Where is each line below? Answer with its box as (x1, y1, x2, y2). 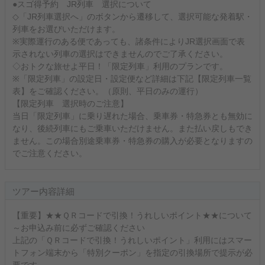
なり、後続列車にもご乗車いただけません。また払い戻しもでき (12, 124, 253, 133)
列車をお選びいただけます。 (12, 24, 120, 34)
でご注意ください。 (12, 148, 87, 158)
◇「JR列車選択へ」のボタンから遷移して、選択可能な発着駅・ (12, 12, 253, 21)
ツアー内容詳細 (12, 186, 75, 196)
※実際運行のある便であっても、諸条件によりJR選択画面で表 (12, 37, 245, 46)
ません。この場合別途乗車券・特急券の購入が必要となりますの (12, 136, 253, 146)
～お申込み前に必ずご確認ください (12, 223, 145, 232)
